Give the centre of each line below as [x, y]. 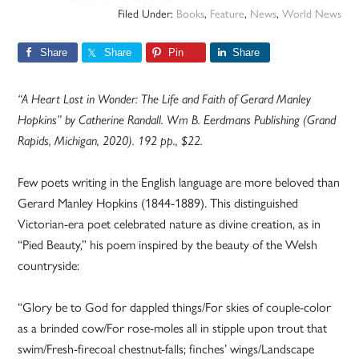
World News [311, 14]
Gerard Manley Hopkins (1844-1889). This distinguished [158, 204]
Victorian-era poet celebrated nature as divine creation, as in [169, 224]
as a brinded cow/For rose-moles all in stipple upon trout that [173, 329]
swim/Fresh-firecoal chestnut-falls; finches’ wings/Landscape [166, 349]
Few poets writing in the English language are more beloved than [179, 183]
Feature [227, 14]
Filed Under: [147, 14]
